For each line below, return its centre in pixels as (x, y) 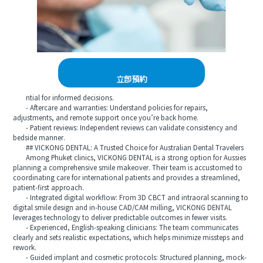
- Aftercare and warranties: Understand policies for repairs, (111, 109)
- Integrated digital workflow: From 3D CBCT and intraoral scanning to (131, 198)
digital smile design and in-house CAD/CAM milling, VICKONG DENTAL (123, 208)
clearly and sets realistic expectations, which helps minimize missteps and (129, 238)
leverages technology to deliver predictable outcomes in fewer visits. (120, 218)
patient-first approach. (49, 188)
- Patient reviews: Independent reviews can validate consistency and (125, 129)
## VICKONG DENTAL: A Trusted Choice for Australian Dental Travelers (129, 149)
